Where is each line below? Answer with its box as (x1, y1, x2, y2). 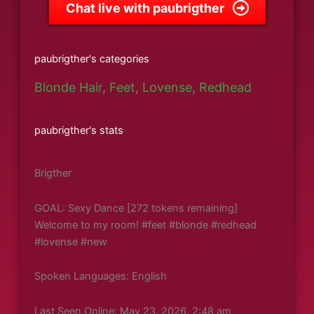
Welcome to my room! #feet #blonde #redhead (34, 218, 257, 231)
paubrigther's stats (34, 124, 123, 137)
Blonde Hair (34, 80, 102, 95)
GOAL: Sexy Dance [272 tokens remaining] (34, 201, 238, 214)
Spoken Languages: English (34, 270, 167, 283)
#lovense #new (34, 235, 107, 248)
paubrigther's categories (34, 53, 149, 66)
